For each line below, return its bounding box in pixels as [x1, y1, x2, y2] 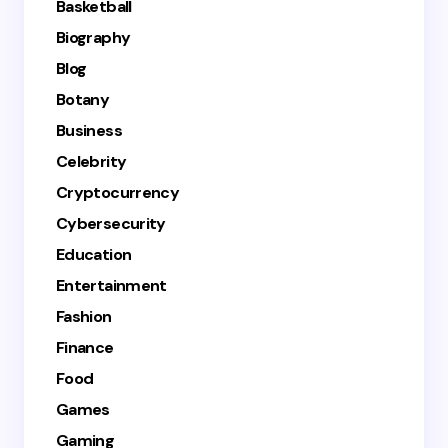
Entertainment [56, 275, 167, 296]
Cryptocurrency [56, 182, 180, 203]
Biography [56, 27, 131, 48]
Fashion [56, 306, 112, 327]
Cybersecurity [56, 213, 166, 234]
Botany [56, 89, 110, 110]
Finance [56, 337, 114, 358]
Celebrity [56, 151, 127, 172]
